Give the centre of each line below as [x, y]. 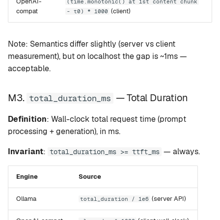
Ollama [26, 199]
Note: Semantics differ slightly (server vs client [92, 44]
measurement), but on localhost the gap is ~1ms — [97, 56]
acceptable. [29, 69]
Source [90, 177]
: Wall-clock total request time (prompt [116, 119]
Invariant [26, 151]
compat [27, 11]
